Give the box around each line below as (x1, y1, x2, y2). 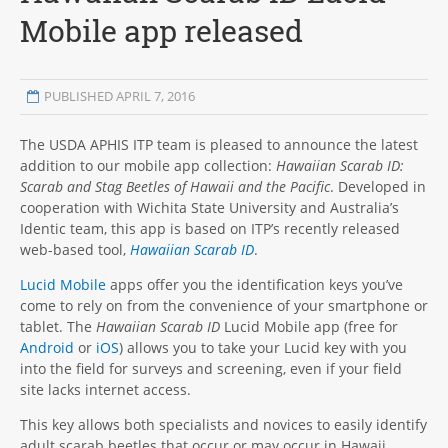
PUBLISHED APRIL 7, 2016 (43, 87, 195, 106)
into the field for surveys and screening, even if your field (20, 359, 402, 379)
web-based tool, (20, 240, 130, 260)
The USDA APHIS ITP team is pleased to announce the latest (20, 135, 418, 155)
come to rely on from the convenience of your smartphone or (20, 296, 428, 316)
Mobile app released (20, 11, 303, 51)
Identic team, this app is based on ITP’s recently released (20, 219, 400, 239)
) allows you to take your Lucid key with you (119, 338, 407, 358)
